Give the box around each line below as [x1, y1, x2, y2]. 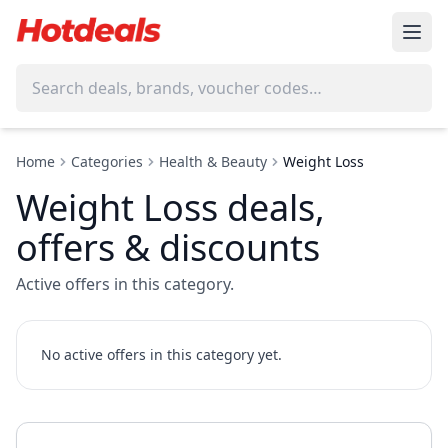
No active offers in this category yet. [41, 345, 282, 364]
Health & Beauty [159, 152, 267, 171]
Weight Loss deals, [16, 183, 325, 232]
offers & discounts [16, 223, 320, 272]
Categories [71, 152, 143, 171]
